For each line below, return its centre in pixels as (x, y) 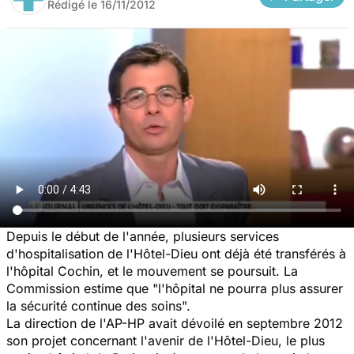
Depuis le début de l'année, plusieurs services (143, 236)
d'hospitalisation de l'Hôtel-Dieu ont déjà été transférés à (176, 253)
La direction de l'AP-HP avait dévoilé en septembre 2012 (175, 323)
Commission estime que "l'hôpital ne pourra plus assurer (175, 288)
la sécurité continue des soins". (98, 305)
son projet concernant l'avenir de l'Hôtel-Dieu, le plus (166, 340)
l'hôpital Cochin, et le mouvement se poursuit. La (152, 271)
